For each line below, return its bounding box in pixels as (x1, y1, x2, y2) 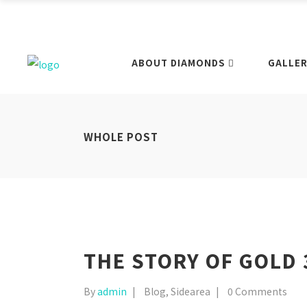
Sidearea (171, 284, 210, 298)
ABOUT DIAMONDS (131, 56, 225, 70)
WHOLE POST (84, 130, 158, 145)
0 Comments (228, 284, 287, 298)
